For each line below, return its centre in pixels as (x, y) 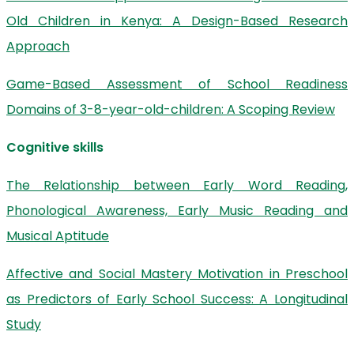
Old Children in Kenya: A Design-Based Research (177, 21)
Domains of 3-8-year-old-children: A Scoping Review (171, 109)
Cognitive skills (55, 147)
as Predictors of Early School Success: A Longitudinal (177, 299)
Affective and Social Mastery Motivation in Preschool (177, 274)
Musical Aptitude (58, 236)
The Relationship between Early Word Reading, (177, 185)
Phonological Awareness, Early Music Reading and (177, 211)
